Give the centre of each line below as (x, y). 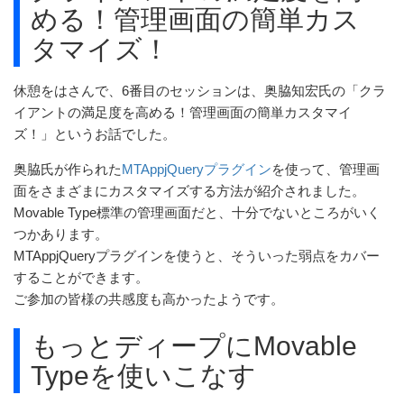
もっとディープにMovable (194, 345)
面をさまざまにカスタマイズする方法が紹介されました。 (189, 191)
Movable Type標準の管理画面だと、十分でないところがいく (197, 212)
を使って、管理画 (326, 169)
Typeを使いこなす (143, 375)
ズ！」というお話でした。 (95, 134)
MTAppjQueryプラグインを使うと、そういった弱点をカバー (197, 256)
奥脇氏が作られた (68, 169)
